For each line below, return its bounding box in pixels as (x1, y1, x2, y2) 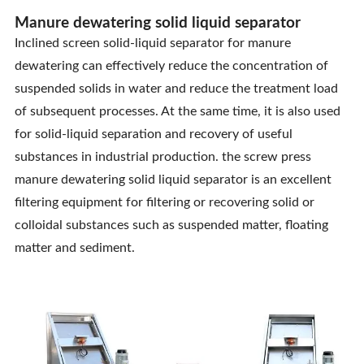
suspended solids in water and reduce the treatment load (14, 82, 338, 96)
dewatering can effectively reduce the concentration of (14, 59, 328, 73)
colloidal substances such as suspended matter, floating (14, 219, 328, 232)
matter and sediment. (14, 241, 135, 255)
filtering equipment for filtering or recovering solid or (14, 196, 314, 210)
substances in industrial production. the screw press (14, 150, 311, 164)
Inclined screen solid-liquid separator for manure (14, 37, 291, 50)
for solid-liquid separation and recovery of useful (14, 128, 292, 141)
